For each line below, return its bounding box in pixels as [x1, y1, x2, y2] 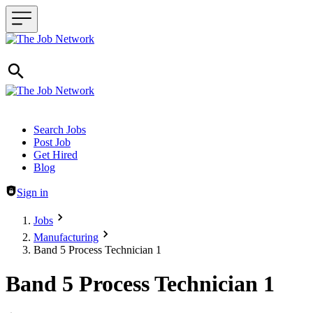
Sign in [17, 187, 48, 198]
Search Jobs [34, 124, 86, 136]
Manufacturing [34, 231, 99, 243]
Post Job [34, 136, 71, 148]
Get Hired [34, 149, 78, 161]
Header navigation [5, 123, 86, 135]
